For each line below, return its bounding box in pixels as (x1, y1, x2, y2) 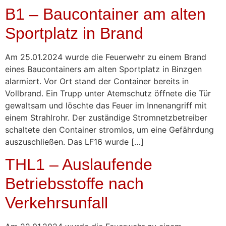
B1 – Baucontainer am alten (5, 5, 206, 23)
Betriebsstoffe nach (5, 175, 144, 193)
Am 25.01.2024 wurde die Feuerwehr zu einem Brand (5, 51, 206, 62)
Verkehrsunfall (5, 194, 108, 212)
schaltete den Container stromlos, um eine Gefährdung (5, 124, 214, 135)
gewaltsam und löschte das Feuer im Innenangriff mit (5, 100, 207, 110)
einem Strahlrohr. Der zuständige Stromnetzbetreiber (5, 112, 207, 123)
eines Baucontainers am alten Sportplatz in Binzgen (5, 64, 202, 74)
